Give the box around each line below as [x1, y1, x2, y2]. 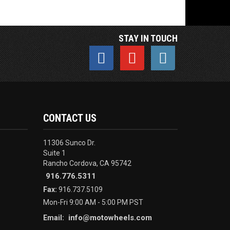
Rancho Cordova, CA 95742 [43, 159, 131, 168]
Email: [43, 214, 66, 222]
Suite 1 [43, 149, 66, 158]
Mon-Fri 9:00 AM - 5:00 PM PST [43, 198, 143, 207]
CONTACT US [43, 112, 97, 125]
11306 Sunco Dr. [43, 139, 95, 147]
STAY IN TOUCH [119, 33, 178, 44]
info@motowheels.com [68, 213, 152, 223]
